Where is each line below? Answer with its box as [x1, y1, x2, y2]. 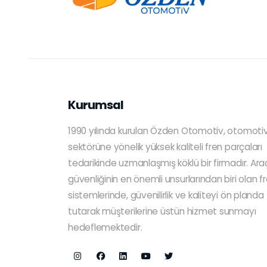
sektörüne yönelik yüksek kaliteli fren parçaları [68, 140, 262, 153]
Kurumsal [68, 96, 124, 113]
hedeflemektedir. [68, 221, 142, 234]
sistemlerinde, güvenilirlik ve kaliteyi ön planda [68, 188, 264, 201]
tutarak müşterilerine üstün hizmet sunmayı [68, 204, 256, 218]
